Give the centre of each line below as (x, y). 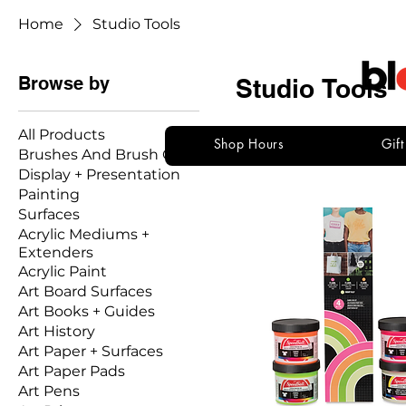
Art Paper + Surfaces (91, 351)
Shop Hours (249, 143)
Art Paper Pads (72, 371)
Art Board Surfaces (85, 291)
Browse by (64, 83)
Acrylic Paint (63, 271)
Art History (57, 331)
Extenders (56, 252)
